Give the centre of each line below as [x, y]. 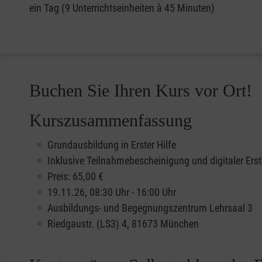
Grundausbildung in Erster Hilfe [112, 144]
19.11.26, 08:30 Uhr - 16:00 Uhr [112, 192]
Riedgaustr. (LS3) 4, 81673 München [123, 223]
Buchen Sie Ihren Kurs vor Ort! [141, 90]
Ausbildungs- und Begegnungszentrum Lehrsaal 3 [150, 208]
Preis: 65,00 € [75, 176]
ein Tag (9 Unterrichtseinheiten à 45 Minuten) [122, 8]
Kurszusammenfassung [111, 120]
